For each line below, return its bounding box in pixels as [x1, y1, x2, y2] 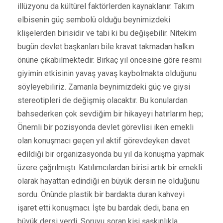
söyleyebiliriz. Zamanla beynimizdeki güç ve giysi [17, 82, 190, 92]
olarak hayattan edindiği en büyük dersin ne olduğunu [17, 176, 200, 186]
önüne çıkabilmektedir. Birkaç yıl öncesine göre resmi [17, 55, 202, 65]
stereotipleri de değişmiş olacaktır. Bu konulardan [17, 95, 188, 105]
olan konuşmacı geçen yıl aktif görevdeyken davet [17, 135, 190, 145]
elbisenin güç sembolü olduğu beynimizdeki [17, 14, 170, 24]
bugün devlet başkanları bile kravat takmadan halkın [17, 41, 194, 51]
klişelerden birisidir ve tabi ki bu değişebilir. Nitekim [17, 28, 197, 38]
